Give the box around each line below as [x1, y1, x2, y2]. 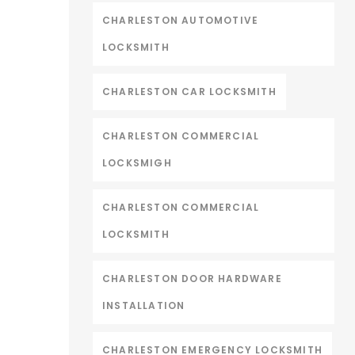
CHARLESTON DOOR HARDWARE [102, 272, 282, 285]
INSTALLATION [102, 299, 185, 312]
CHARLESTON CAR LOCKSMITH [102, 85, 277, 98]
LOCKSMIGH [102, 156, 172, 170]
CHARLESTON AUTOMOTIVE [102, 13, 259, 27]
